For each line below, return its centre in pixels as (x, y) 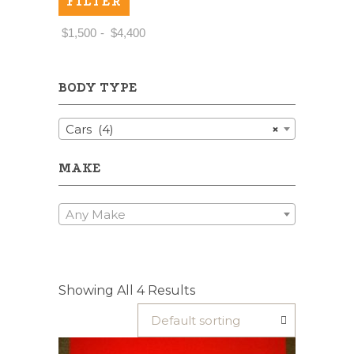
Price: (45, 33)
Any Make (96, 214)
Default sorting (196, 320)
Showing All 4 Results (127, 290)
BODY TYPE (98, 88)
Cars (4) (90, 130)
